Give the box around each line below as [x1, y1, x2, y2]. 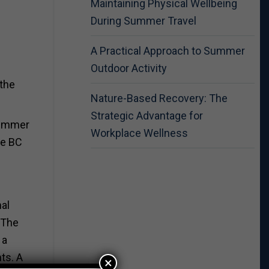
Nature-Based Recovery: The [91, 92, 228, 104]
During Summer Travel [91, 14, 197, 27]
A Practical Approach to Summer [91, 44, 246, 57]
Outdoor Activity [91, 62, 168, 74]
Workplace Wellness [91, 127, 189, 139]
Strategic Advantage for [91, 109, 204, 122]
